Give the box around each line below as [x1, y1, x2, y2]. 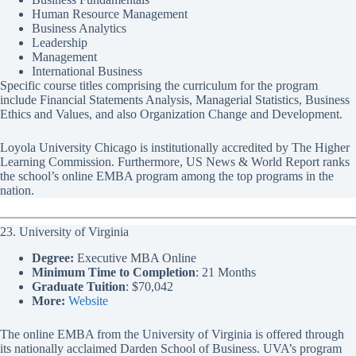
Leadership [32, 35, 87, 49]
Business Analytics [32, 21, 126, 35]
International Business [32, 64, 142, 78]
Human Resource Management [32, 6, 188, 21]
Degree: [32, 250, 74, 265]
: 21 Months [195, 265, 256, 279]
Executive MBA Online [74, 250, 196, 265]
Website [68, 293, 108, 308]
